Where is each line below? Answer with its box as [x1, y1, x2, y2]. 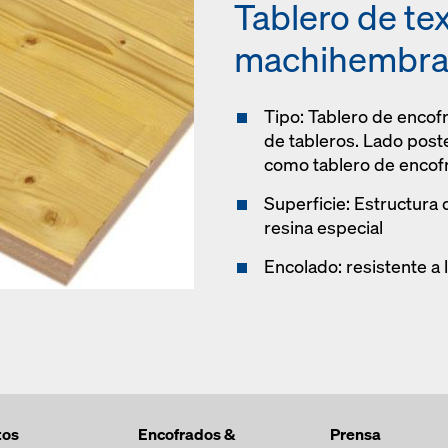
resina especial [264, 216, 383, 239]
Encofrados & [138, 423, 235, 445]
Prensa [330, 423, 381, 445]
